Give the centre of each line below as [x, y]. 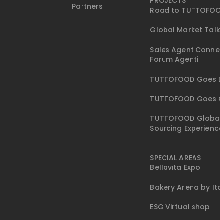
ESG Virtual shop [180, 207]
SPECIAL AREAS [176, 158]
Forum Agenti [174, 60]
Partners [87, 7]
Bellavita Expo [175, 168]
